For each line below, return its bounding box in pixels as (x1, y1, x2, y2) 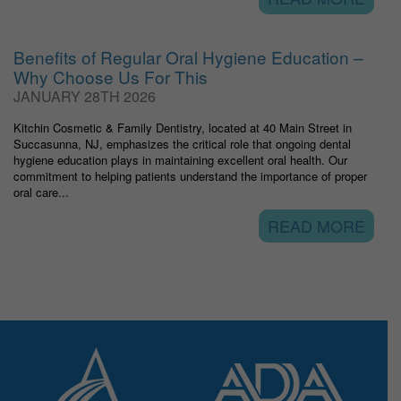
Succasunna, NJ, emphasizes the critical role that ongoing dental (13, 135, 351, 152)
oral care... (13, 183, 69, 200)
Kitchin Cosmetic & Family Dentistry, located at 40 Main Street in (13, 119, 352, 136)
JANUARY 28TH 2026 (13, 86, 156, 107)
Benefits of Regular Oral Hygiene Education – (13, 45, 363, 69)
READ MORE (268, 214, 365, 237)
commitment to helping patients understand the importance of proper (13, 167, 367, 184)
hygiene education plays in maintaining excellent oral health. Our (13, 151, 347, 168)
